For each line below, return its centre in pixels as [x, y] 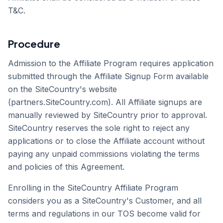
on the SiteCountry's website [62, 89]
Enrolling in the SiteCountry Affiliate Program [93, 188]
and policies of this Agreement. [66, 167]
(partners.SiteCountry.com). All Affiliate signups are [105, 102]
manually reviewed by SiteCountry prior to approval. [108, 115]
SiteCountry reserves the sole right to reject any [99, 128]
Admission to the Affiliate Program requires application [111, 63]
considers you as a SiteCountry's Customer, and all [105, 201]
